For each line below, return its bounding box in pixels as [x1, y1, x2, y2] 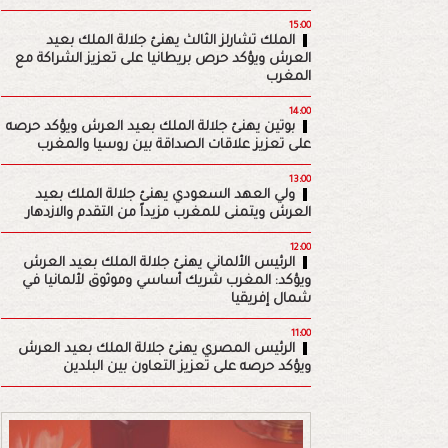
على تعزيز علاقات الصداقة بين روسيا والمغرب [36, 138, 311, 154]
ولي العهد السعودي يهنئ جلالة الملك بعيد [34, 188, 295, 204]
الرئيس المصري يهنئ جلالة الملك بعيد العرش [17, 342, 295, 358]
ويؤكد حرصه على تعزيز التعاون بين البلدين [62, 360, 311, 376]
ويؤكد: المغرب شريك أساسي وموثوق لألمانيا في [21, 274, 311, 290]
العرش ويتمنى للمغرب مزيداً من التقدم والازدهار [25, 206, 311, 222]
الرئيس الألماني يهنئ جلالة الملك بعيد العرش [22, 256, 295, 272]
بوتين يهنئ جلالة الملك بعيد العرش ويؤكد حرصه [5, 120, 295, 136]
